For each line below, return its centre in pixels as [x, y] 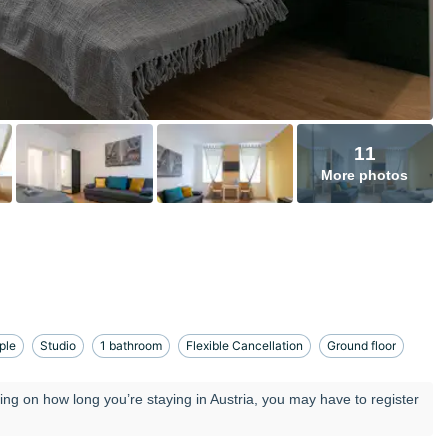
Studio [58, 346]
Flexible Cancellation [244, 346]
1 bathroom [131, 346]
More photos [365, 175]
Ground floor [361, 346]
